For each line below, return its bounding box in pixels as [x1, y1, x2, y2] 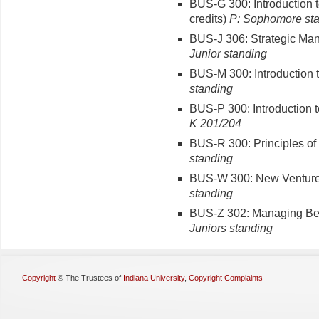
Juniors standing [189, 221, 273, 234]
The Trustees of [66, 273, 123, 282]
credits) [189, 12, 226, 25]
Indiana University [123, 273, 184, 282]
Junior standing [189, 47, 267, 60]
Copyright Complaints [189, 273, 263, 282]
